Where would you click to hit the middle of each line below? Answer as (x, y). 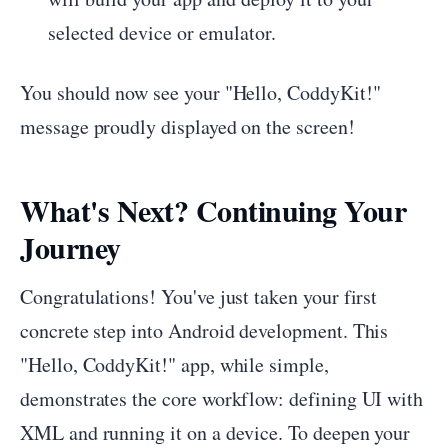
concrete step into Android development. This (204, 330)
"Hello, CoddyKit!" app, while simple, (174, 364)
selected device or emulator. (162, 32)
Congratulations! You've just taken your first (199, 296)
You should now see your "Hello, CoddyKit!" (200, 92)
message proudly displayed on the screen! (187, 126)
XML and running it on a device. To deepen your (215, 432)
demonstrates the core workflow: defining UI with (222, 398)
